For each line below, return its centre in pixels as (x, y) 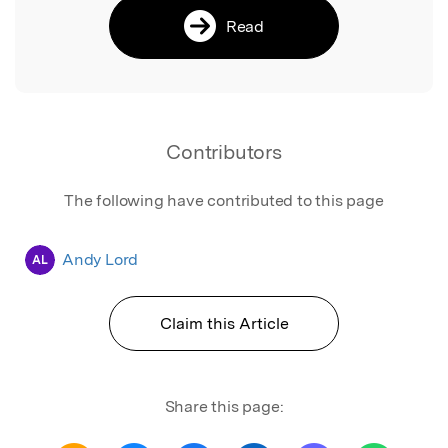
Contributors (224, 151)
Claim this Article (224, 323)
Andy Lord (100, 259)
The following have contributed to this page (224, 200)
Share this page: (224, 406)
